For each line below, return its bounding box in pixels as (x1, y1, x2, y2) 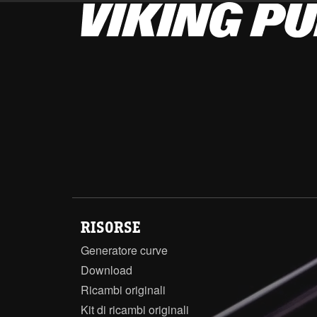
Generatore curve (81, 242, 168, 259)
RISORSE (81, 217, 140, 239)
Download (81, 262, 132, 279)
